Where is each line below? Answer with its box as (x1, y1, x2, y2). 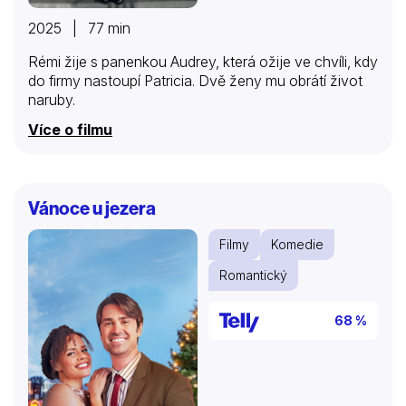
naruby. (28, 90, 75, 109)
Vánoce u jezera (28, 196, 156, 219)
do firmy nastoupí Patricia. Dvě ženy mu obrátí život (28, 71, 362, 90)
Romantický (219, 266, 287, 283)
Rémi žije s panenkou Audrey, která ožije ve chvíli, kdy (28, 52, 378, 71)
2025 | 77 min (28, 18, 130, 37)
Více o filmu (28, 120, 112, 139)
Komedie (271, 236, 324, 252)
